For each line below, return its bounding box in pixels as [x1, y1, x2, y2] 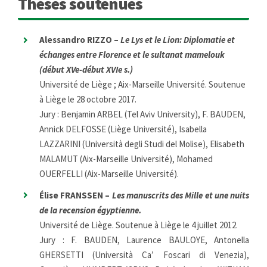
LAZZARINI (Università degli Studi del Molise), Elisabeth [39, 138, 244, 150]
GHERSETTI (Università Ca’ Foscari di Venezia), [39, 249, 249, 260]
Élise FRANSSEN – [39, 189, 112, 201]
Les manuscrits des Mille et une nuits [111, 189, 250, 201]
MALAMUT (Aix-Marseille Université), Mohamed [39, 153, 213, 165]
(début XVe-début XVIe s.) [39, 64, 133, 76]
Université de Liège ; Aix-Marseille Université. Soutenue [39, 79, 246, 91]
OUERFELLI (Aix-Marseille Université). [39, 168, 179, 180]
